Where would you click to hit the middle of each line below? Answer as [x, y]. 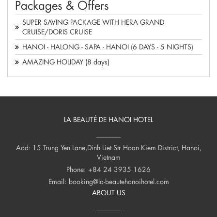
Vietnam [108, 157]
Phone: [76, 170]
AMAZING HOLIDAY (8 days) [66, 62]
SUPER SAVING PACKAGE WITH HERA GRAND [93, 22]
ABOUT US [108, 193]
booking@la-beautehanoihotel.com [119, 182]
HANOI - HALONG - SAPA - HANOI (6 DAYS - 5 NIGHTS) [108, 47]
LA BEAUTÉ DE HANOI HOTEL [108, 120]
